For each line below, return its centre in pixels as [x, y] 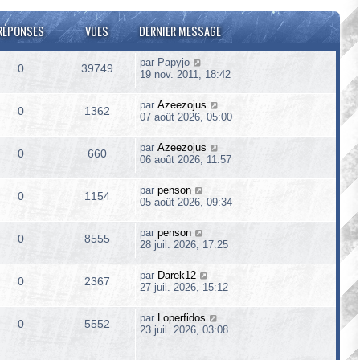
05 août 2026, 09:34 [186, 202]
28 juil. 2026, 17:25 [184, 245]
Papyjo [174, 62]
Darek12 [177, 275]
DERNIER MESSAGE [180, 31]
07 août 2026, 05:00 [186, 117]
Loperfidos [182, 318]
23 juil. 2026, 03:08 [184, 330]
